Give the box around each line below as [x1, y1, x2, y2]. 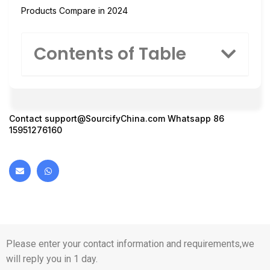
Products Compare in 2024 [21, 5, 128, 16]
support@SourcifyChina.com [45, 113, 165, 124]
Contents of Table [34, 42, 186, 66]
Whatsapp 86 [165, 113, 224, 124]
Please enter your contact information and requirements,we [6, 237, 254, 250]
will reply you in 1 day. [6, 253, 98, 265]
